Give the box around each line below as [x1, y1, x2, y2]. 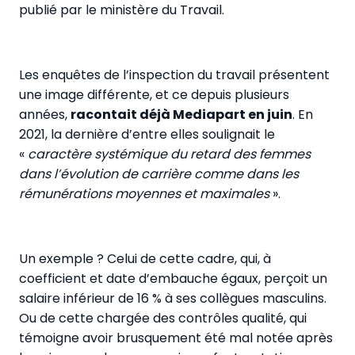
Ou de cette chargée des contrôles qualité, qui [19, 309, 307, 327]
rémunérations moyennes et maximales [19, 185, 273, 203]
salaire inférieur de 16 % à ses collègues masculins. [19, 289, 326, 307]
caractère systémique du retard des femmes [25, 145, 311, 163]
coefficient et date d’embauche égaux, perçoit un [19, 269, 327, 288]
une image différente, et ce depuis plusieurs [19, 86, 289, 104]
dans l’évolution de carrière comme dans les [19, 165, 299, 183]
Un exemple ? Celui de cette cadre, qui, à [19, 250, 271, 268]
